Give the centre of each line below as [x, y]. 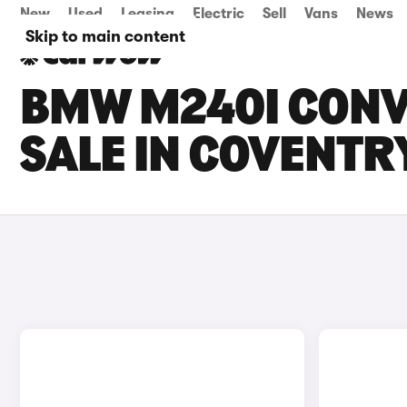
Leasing [148, 14]
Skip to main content [105, 36]
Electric [218, 14]
